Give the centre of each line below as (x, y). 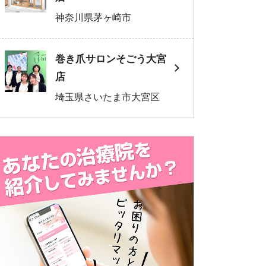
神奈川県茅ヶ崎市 (93, 17)
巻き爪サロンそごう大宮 (111, 59)
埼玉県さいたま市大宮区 (107, 97)
